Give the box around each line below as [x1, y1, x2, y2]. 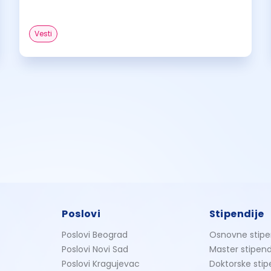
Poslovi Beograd [62, 228, 128, 241]
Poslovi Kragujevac [62, 257, 140, 270]
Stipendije [209, 206, 264, 221]
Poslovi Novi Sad [62, 243, 129, 255]
